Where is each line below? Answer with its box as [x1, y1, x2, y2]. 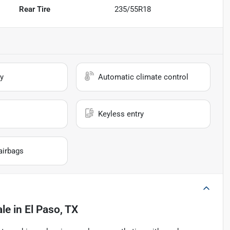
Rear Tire [19, 4, 51, 14]
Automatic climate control [98, 72, 189, 82]
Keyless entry [98, 109, 144, 119]
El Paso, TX [25, 203, 78, 216]
